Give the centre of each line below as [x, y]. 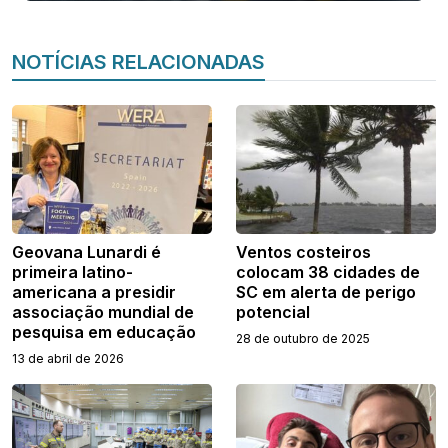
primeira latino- [72, 271]
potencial [273, 311]
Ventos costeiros [303, 251]
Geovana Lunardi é [86, 251]
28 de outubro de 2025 [303, 338]
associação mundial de [103, 311]
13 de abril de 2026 [68, 358]
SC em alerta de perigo [326, 291]
